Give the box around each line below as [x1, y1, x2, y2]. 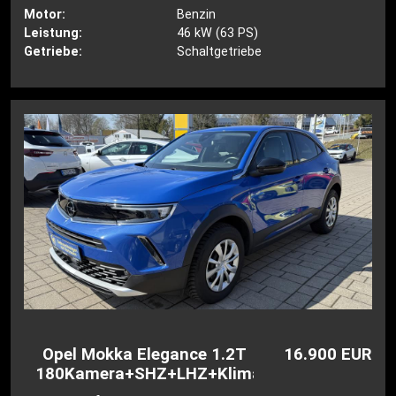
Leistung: [24, 26, 83, 42]
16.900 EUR [283, 345, 372, 365]
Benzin [176, 7, 216, 23]
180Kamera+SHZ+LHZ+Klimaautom [35, 364, 314, 385]
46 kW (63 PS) [176, 26, 258, 42]
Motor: [24, 7, 66, 23]
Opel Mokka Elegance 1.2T [42, 345, 247, 365]
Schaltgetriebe [176, 44, 262, 60]
